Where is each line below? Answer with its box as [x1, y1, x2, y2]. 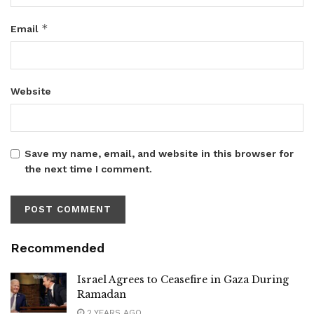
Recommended [11, 240, 104, 255]
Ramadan [77, 287, 126, 301]
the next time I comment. [25, 163, 152, 175]
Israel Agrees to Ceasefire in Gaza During [77, 273, 289, 286]
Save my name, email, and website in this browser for [25, 147, 294, 159]
